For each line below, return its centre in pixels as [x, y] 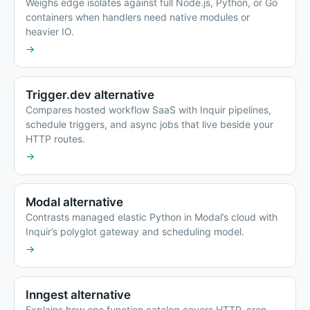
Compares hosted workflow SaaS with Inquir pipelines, [148, 110]
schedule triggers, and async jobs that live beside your [149, 125]
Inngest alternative [78, 295]
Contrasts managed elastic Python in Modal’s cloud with [152, 217]
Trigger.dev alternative [90, 95]
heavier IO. [50, 32]
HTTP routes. [55, 139]
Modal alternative [74, 202]
